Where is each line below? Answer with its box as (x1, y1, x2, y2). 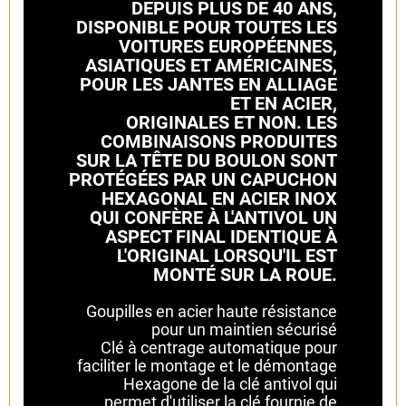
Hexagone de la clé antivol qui (123, 373, 337, 393)
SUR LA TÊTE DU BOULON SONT (76, 149, 337, 171)
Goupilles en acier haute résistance (86, 301, 337, 321)
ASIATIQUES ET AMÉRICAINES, (85, 53, 337, 76)
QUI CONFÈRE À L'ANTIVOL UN (90, 206, 337, 228)
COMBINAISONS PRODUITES (101, 130, 337, 152)
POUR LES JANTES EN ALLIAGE (80, 72, 337, 95)
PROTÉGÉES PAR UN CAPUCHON (69, 168, 337, 190)
